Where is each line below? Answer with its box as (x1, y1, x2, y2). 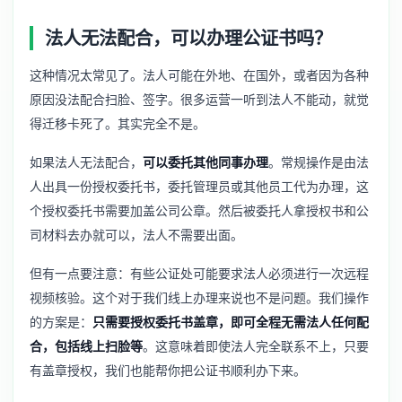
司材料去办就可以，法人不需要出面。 (30, 226, 243, 242)
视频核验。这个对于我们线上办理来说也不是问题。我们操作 (30, 289, 369, 305)
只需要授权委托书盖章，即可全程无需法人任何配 (92, 313, 369, 329)
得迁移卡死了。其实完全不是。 (30, 115, 205, 131)
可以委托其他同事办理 (143, 153, 268, 170)
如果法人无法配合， (30, 153, 143, 170)
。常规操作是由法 (268, 153, 369, 170)
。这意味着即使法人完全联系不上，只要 (143, 337, 369, 354)
